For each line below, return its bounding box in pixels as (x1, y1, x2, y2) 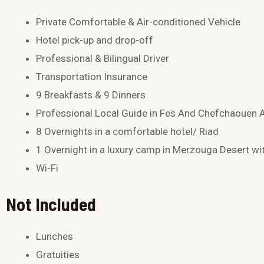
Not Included (6, 193, 96, 214)
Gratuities (36, 248, 80, 260)
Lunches (36, 230, 73, 242)
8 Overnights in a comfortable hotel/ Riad (36, 126, 219, 138)
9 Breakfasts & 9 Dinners (36, 89, 146, 101)
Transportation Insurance (36, 71, 147, 83)
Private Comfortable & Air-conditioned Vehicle (36, 16, 240, 28)
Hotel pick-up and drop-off (36, 34, 153, 47)
